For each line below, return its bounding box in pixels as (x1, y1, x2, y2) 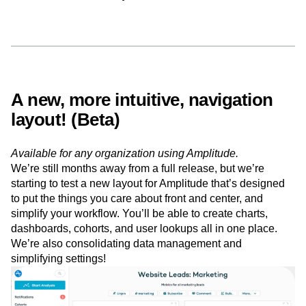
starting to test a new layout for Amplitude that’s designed (11, 209, 285, 221)
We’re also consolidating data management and (11, 269, 242, 281)
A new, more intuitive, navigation (11, 121, 273, 142)
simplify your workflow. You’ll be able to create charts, (11, 239, 268, 251)
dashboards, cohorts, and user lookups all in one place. (11, 254, 277, 266)
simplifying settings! (11, 284, 106, 296)
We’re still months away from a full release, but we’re (11, 194, 264, 206)
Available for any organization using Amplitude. (11, 179, 238, 191)
